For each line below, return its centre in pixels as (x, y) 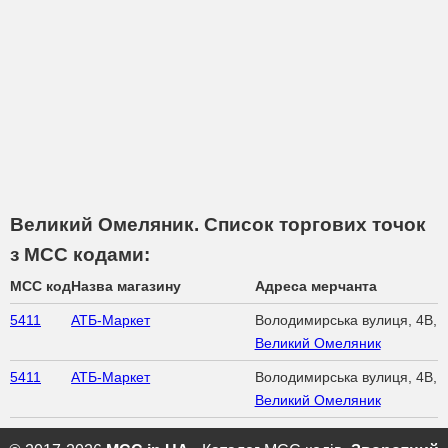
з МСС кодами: (80, 254)
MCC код (40, 285)
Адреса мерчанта (315, 285)
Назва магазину (126, 285)
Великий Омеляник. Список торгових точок (218, 224)
